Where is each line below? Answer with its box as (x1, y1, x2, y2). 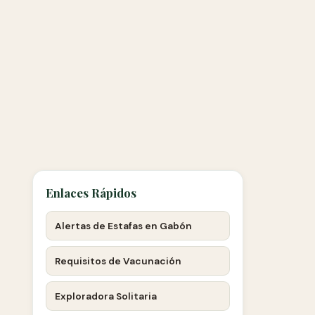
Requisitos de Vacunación (55, 255, 181, 267)
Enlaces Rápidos (46, 185, 136, 200)
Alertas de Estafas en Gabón (55, 219, 192, 232)
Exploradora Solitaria (55, 290, 157, 302)
